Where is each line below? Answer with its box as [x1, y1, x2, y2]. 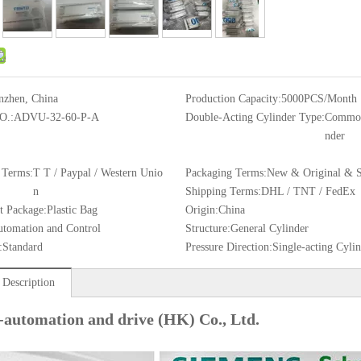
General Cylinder [230, 222, 309, 234]
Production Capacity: [185, 93, 281, 105]
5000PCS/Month [280, 93, 357, 105]
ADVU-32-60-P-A [14, 111, 99, 123]
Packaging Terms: [185, 167, 267, 179]
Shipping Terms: [185, 185, 261, 197]
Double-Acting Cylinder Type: [185, 111, 325, 123]
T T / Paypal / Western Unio [33, 167, 163, 179]
